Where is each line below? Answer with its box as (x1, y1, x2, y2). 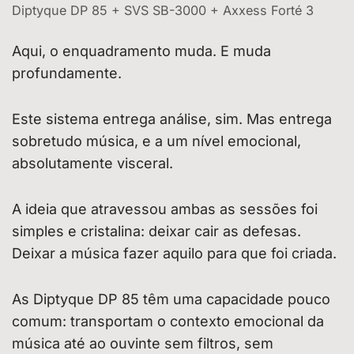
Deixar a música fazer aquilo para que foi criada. (12, 244, 337, 262)
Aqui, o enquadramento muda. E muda (12, 42, 271, 59)
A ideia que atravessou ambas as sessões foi (12, 200, 318, 217)
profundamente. (12, 64, 122, 81)
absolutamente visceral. (12, 154, 173, 171)
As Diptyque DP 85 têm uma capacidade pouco (12, 290, 330, 307)
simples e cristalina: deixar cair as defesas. (12, 222, 301, 239)
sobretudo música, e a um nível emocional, (12, 132, 301, 149)
